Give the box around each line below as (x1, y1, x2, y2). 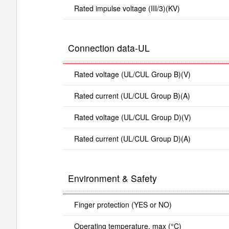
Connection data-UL (68, 41, 150, 54)
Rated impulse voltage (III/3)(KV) (74, 3, 180, 13)
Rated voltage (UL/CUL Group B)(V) (74, 68, 191, 79)
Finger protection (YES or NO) (74, 199, 172, 210)
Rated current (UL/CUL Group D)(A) (74, 133, 191, 144)
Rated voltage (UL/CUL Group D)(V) (74, 111, 191, 122)
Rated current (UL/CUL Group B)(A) (74, 90, 190, 101)
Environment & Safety (68, 171, 157, 185)
